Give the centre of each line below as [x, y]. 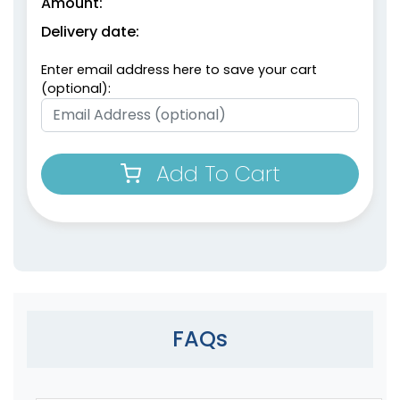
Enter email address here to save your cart [179, 69]
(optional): [76, 88]
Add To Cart [218, 173]
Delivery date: [90, 31]
